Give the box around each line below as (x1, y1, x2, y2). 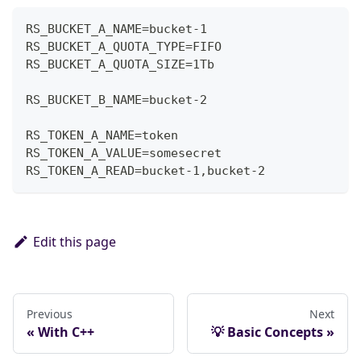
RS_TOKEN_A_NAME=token (26, 128, 178, 143)
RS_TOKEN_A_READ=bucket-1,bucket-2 (26, 164, 265, 179)
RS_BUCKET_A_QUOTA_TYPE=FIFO (26, 39, 222, 55)
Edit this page (32, 233, 116, 251)
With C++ (38, 323, 94, 342)
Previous (27, 306, 73, 322)
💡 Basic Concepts (211, 323, 323, 342)
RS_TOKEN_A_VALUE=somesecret (26, 146, 222, 161)
